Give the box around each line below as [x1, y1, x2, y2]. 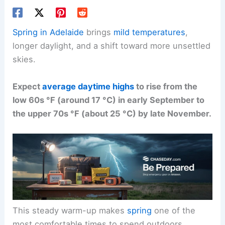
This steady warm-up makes [13, 205, 128, 216]
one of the [152, 205, 196, 216]
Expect [13, 81, 43, 91]
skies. [13, 54, 36, 65]
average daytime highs [42, 81, 135, 91]
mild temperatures [114, 27, 186, 38]
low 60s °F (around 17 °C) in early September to [13, 94, 205, 105]
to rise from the [134, 81, 198, 91]
